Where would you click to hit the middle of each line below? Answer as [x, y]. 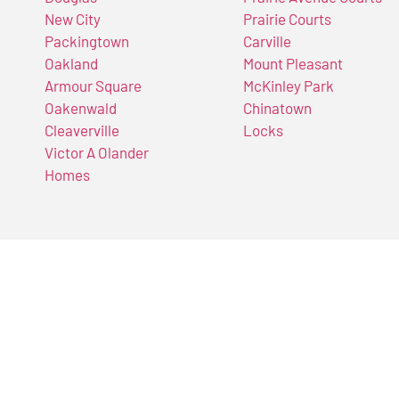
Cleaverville [82, 130]
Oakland [71, 64]
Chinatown [277, 108]
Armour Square [93, 86]
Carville [267, 41]
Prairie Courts [287, 19]
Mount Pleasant [293, 64]
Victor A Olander [97, 153]
